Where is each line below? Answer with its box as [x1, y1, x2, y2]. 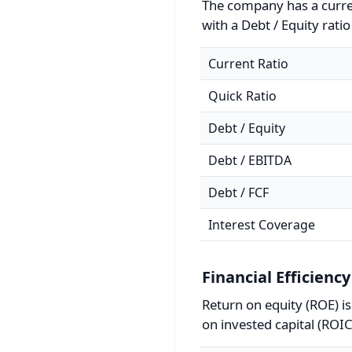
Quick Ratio [208, 87, 277, 104]
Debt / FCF [208, 184, 269, 201]
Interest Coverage [208, 216, 315, 233]
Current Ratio [208, 55, 288, 72]
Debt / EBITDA [208, 152, 291, 169]
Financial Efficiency [202, 266, 350, 288]
